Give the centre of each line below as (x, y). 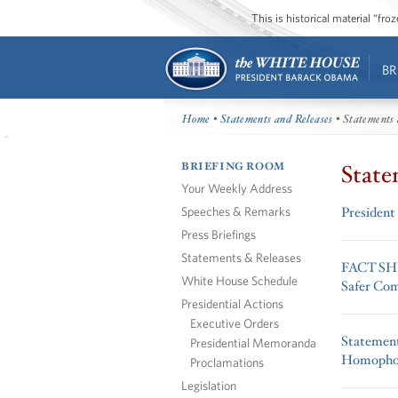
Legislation (209, 385)
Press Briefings (219, 234)
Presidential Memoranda (253, 342)
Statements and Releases (276, 119)
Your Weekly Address (237, 187)
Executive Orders (235, 322)
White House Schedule (239, 280)
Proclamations (227, 362)
